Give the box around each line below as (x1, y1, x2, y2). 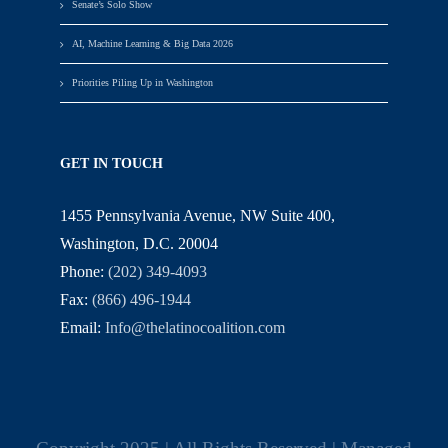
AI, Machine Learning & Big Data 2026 (72, 38, 233, 50)
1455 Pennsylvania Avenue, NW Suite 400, (60, 207, 335, 225)
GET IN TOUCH (60, 156, 163, 172)
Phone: (60, 263, 108, 281)
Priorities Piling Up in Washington (72, 77, 213, 89)
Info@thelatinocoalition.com (105, 319, 285, 337)
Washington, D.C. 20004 (60, 235, 218, 253)
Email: (60, 319, 105, 337)
